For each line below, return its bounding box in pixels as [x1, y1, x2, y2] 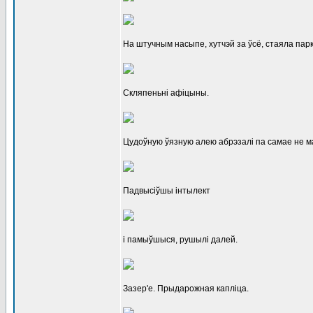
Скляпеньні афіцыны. [123, 88, 209, 98]
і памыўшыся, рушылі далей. [123, 235, 238, 245]
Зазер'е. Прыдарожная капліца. [123, 284, 249, 293]
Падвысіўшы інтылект [123, 186, 210, 196]
